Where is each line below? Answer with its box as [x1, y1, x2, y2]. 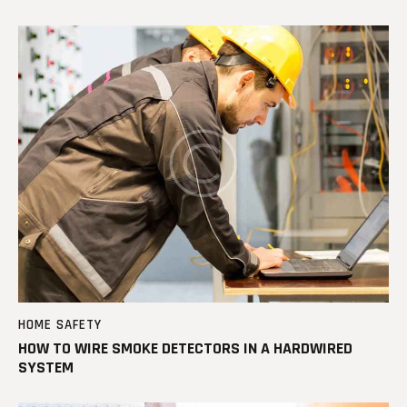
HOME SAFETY [18, 315, 102, 333]
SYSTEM [18, 357, 74, 379]
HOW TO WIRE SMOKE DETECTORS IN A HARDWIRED [18, 338, 352, 360]
